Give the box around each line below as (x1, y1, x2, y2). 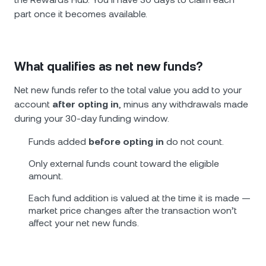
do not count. (164, 136, 224, 147)
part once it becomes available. (14, 8, 147, 20)
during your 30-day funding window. (14, 113, 169, 124)
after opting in (52, 99, 119, 110)
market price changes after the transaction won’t (28, 205, 237, 216)
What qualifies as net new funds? (14, 59, 202, 74)
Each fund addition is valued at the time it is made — (28, 192, 251, 204)
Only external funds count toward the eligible (28, 158, 219, 169)
